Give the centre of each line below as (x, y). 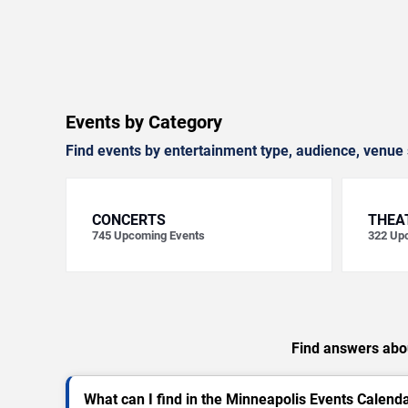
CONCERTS (129, 220)
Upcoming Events (159, 235)
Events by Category (144, 122)
